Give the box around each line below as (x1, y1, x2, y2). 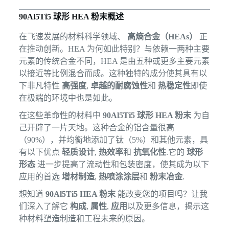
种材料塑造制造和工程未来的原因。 (18, 214, 150, 223)
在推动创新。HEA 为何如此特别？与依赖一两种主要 (18, 44, 210, 53)
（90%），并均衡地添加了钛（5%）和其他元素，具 (18, 135, 208, 144)
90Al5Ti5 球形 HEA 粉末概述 (18, 12, 124, 21)
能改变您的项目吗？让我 (115, 189, 208, 198)
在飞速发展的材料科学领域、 (18, 32, 127, 41)
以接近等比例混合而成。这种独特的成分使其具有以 (18, 68, 207, 78)
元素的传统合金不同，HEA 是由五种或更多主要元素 (18, 56, 210, 65)
